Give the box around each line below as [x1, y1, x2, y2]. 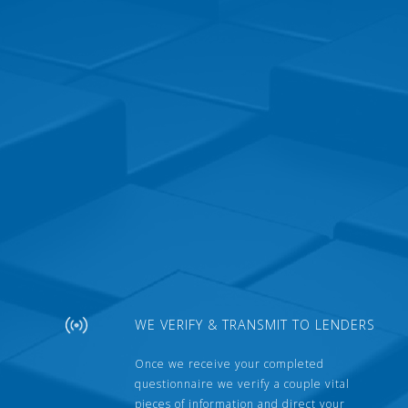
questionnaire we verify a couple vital [135, 376, 351, 392]
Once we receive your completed [135, 356, 325, 372]
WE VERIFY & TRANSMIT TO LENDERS [135, 316, 376, 333]
